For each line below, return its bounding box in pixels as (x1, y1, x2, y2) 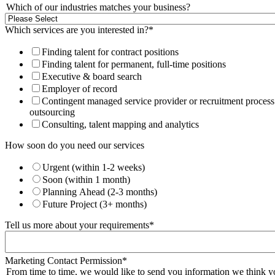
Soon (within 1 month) (42, 174, 130, 185)
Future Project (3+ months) (42, 198, 147, 209)
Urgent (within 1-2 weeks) (42, 161, 145, 172)
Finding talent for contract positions (42, 46, 179, 57)
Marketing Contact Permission (5, 255, 122, 266)
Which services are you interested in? (5, 24, 149, 35)
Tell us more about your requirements (5, 219, 149, 230)
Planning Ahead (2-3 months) (42, 186, 157, 197)
